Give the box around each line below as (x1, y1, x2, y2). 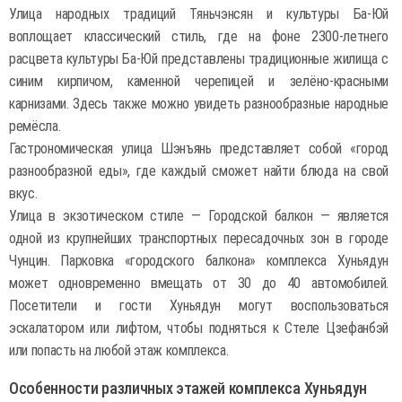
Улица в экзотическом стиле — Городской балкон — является (9, 207, 389, 224)
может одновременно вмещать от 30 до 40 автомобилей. (9, 275, 389, 292)
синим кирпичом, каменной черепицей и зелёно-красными (9, 73, 389, 90)
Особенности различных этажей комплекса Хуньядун (9, 379, 367, 398)
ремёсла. (9, 118, 61, 135)
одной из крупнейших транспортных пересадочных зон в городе (9, 230, 389, 247)
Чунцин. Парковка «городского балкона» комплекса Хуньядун (9, 252, 389, 269)
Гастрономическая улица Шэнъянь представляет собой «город (9, 140, 389, 157)
